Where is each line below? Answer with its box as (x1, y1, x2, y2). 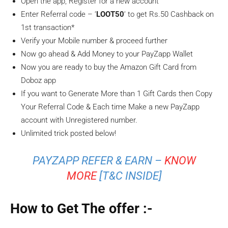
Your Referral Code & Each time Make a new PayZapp (21, 102, 199, 111)
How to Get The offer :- (10, 201, 153, 217)
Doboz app (21, 76, 56, 85)
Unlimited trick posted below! (21, 129, 116, 138)
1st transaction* (21, 23, 74, 32)
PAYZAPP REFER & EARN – (32, 154, 164, 167)
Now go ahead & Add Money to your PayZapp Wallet (21, 49, 193, 59)
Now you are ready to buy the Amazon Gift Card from (21, 63, 196, 72)
